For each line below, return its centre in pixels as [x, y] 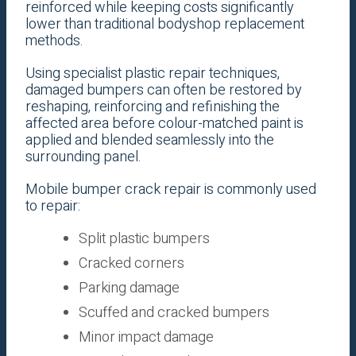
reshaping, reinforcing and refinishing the [152, 107]
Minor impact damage [146, 338]
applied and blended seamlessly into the [149, 141]
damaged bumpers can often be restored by [163, 91]
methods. [54, 41]
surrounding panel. [83, 157]
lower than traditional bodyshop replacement [164, 25]
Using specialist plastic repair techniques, [152, 74]
